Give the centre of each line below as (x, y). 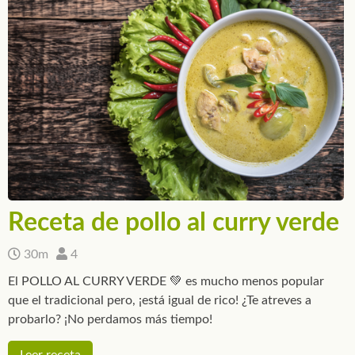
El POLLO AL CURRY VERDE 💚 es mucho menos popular (166, 281)
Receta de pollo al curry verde (174, 222)
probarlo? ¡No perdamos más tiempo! (110, 319)
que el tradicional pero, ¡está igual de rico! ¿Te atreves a (160, 300)
